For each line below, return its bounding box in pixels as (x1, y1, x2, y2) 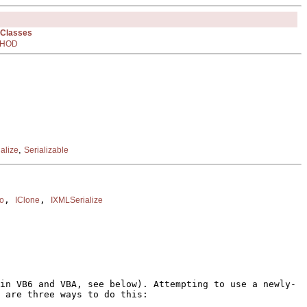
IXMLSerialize (51, 195, 103, 206)
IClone (15, 195, 40, 206)
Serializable (24, 145, 69, 155)
